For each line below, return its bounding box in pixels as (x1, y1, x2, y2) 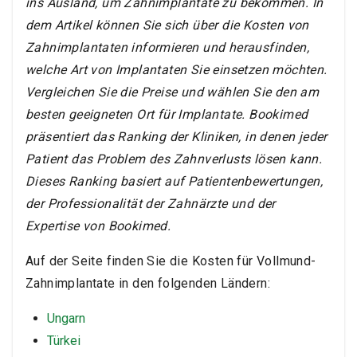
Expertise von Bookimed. (25, 218, 171, 234)
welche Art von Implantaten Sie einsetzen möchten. (25, 62, 328, 78)
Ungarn (47, 311, 85, 327)
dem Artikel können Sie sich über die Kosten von (25, 18, 309, 33)
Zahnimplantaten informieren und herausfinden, (25, 40, 309, 56)
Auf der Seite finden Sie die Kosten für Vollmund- (25, 253, 316, 269)
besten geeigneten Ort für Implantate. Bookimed (25, 107, 308, 123)
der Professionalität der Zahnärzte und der (25, 196, 276, 212)
